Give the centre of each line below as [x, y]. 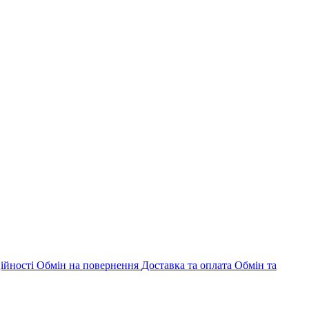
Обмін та [256, 265]
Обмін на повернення [89, 265]
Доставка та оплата [188, 265]
